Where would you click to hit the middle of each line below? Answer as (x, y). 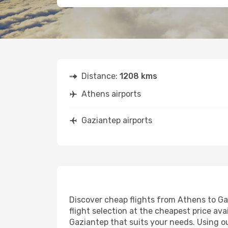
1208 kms (138, 76)
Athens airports (111, 94)
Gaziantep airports (117, 120)
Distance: (101, 76)
